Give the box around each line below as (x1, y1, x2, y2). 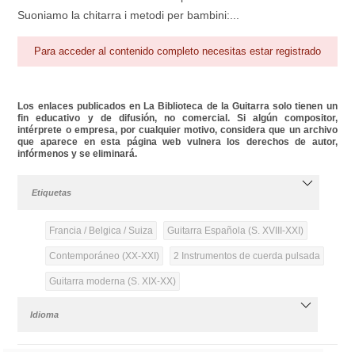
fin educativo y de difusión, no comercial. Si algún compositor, (17, 112, 338, 124)
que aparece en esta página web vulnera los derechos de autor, (17, 136, 338, 147)
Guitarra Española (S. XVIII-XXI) (166, 224, 303, 236)
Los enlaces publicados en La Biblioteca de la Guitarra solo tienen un (17, 100, 338, 112)
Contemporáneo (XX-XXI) (48, 250, 159, 261)
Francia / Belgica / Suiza (48, 224, 153, 236)
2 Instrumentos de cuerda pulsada (173, 250, 320, 261)
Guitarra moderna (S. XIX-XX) (48, 275, 176, 287)
